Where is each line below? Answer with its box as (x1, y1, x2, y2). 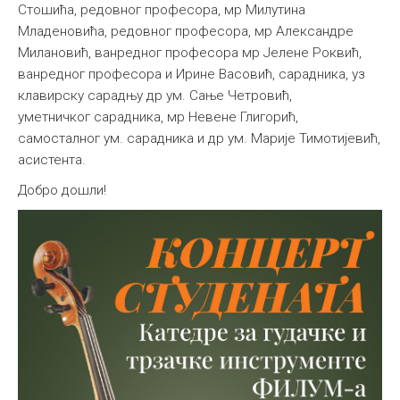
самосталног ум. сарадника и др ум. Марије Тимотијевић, (18, 130, 380, 147)
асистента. (18, 152, 86, 169)
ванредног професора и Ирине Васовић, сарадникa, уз (18, 66, 365, 83)
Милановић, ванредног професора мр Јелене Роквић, (18, 45, 362, 62)
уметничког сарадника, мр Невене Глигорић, (18, 109, 298, 126)
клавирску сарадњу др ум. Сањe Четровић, (18, 87, 292, 104)
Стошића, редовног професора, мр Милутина (18, 2, 305, 19)
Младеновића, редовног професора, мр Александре (18, 23, 354, 40)
